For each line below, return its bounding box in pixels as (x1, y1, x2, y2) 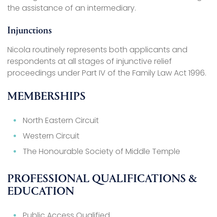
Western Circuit (23, 130, 79, 142)
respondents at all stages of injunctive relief (7, 56, 172, 67)
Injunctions (7, 26, 52, 36)
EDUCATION (7, 186, 74, 198)
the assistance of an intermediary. (7, 2, 136, 14)
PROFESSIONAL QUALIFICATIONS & (7, 173, 197, 186)
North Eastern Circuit (23, 115, 99, 126)
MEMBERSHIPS (7, 91, 86, 103)
